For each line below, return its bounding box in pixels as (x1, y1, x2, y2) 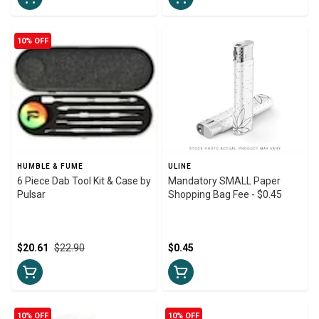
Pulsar (17, 188, 46, 200)
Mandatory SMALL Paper (168, 174, 281, 187)
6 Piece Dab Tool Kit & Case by (17, 174, 151, 187)
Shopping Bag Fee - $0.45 (168, 188, 282, 200)
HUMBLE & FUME (17, 162, 83, 170)
